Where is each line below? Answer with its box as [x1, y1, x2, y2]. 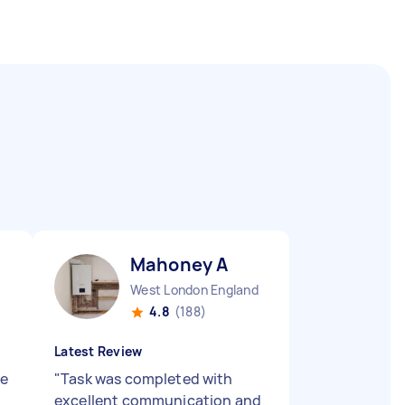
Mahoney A [130, 252, 229, 277]
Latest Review [54, 343, 143, 360]
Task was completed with [61, 369, 233, 389]
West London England [130, 281, 259, 298]
